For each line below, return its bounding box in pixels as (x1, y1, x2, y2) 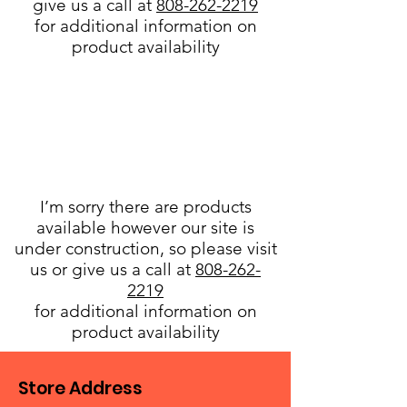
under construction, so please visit (14, 238, 277, 259)
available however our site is (36, 217, 254, 238)
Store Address (18, 376, 143, 401)
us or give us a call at (30, 259, 195, 280)
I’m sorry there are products (39, 196, 252, 217)
